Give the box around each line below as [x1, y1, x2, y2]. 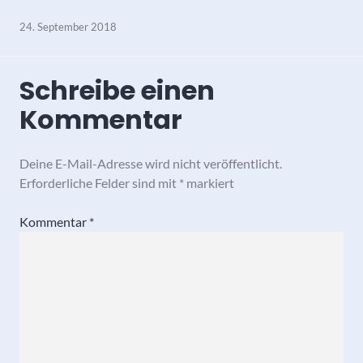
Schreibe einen [19, 71, 215, 109]
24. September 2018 [19, 19, 117, 33]
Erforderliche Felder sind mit [19, 174, 179, 190]
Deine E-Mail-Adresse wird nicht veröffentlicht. [19, 155, 282, 171]
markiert [184, 174, 234, 190]
